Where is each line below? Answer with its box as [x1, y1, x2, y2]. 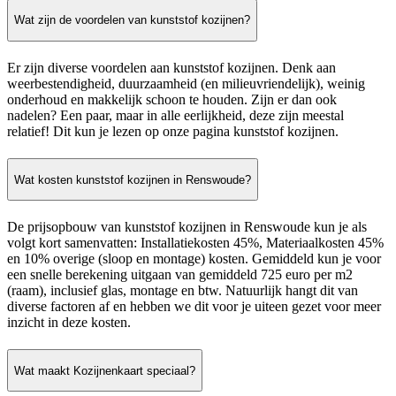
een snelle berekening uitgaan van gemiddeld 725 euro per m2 [7, 267, 353, 283]
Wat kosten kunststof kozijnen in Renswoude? [14, 172, 251, 187]
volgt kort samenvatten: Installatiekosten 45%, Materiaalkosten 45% [7, 235, 384, 251]
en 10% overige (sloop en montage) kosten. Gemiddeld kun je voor [7, 251, 381, 267]
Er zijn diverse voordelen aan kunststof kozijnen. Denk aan [7, 59, 336, 75]
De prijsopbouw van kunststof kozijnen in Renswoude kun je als [7, 219, 367, 235]
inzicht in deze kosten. [7, 315, 131, 331]
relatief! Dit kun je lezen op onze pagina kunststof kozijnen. [7, 123, 339, 139]
